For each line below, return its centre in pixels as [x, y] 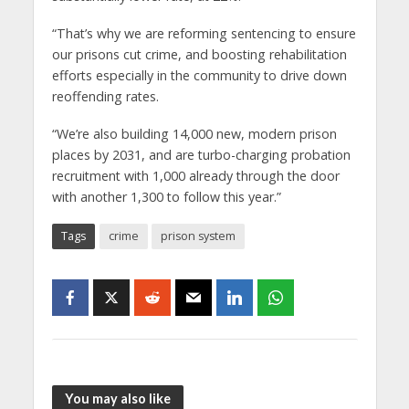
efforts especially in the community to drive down [199, 76]
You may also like [117, 398]
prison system [198, 236]
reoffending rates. [105, 97]
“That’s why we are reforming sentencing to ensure [204, 34]
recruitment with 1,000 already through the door [195, 176]
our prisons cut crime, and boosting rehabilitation [199, 55]
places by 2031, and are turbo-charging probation [201, 155]
